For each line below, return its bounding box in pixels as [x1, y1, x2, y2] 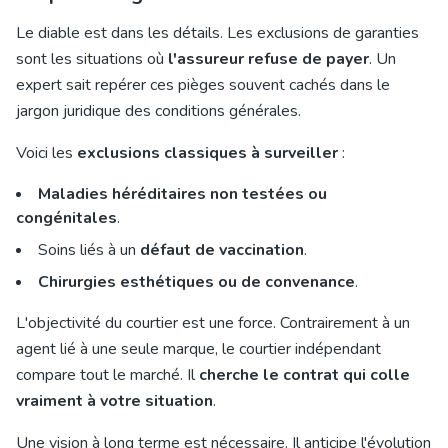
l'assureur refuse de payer [168, 48, 369, 70]
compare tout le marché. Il [16, 364, 199, 386]
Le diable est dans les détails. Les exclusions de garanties [16, 22, 419, 44]
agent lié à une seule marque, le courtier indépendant [16, 338, 381, 360]
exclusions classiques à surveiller [77, 142, 338, 164]
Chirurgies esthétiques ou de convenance [38, 271, 355, 293]
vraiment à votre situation [16, 390, 213, 412]
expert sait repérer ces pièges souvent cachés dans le [16, 74, 390, 96]
